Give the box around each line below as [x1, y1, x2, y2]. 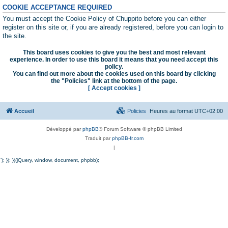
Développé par [46, 126, 82, 132]
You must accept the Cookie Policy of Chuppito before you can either [3, 15, 206, 22]
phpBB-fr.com [111, 135, 144, 141]
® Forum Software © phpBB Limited [98, 126, 182, 132]
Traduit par [84, 135, 112, 141]
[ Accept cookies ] [88, 84, 140, 92]
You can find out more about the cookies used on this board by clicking [12, 70, 216, 77]
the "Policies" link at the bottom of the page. [51, 77, 177, 84]
